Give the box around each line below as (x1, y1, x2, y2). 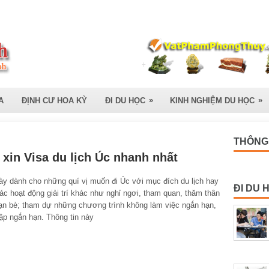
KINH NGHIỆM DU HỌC (170, 96, 255, 105)
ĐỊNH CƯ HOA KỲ (22, 96, 87, 105)
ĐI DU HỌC (105, 96, 145, 105)
